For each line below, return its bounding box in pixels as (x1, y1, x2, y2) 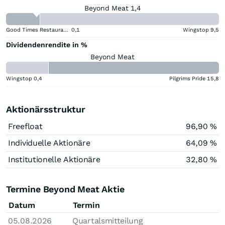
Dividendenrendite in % (6, 40, 87, 49)
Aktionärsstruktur (6, 103, 85, 115)
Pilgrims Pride (169, 75, 205, 82)
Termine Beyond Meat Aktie (6, 183, 125, 194)
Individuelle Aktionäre (8, 138, 90, 148)
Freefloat (8, 121, 43, 131)
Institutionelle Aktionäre (8, 154, 100, 164)
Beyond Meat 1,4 (84, 4, 141, 12)
